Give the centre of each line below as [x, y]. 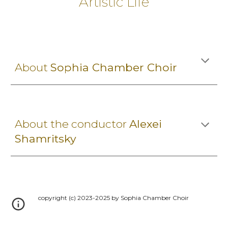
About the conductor [72, 124]
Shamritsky [46, 138]
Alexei [146, 124]
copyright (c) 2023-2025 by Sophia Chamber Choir [114, 198]
